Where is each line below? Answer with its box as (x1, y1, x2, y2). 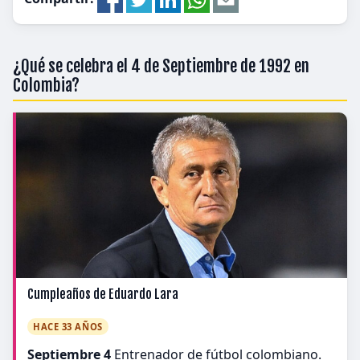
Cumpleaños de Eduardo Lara (27, 286, 178, 302)
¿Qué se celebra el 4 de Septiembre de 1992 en (13, 55, 309, 76)
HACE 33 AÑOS (33, 321, 103, 333)
